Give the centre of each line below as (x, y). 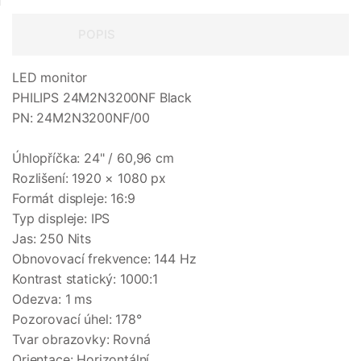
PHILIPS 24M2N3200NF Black (102, 98)
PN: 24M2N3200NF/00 (81, 118)
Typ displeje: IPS (61, 219)
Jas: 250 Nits (52, 239)
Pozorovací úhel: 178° (77, 320)
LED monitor (50, 78)
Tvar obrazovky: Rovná (81, 340)
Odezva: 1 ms (52, 299)
